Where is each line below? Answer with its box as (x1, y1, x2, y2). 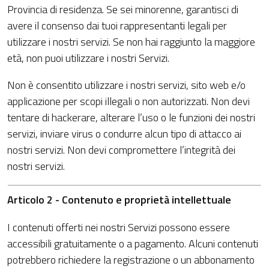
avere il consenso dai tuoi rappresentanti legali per (7, 17, 227, 34)
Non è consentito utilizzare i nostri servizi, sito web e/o (7, 77, 246, 93)
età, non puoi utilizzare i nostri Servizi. (7, 50, 169, 66)
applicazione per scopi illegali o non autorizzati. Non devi (7, 93, 250, 109)
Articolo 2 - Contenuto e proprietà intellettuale (7, 192, 231, 208)
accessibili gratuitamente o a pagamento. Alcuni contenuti (7, 235, 258, 252)
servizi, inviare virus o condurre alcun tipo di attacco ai (7, 125, 241, 142)
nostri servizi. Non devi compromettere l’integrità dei (7, 142, 235, 158)
